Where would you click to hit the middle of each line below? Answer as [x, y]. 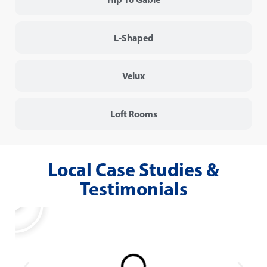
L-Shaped [133, 38]
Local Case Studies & [133, 170]
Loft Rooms [133, 114]
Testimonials [133, 189]
